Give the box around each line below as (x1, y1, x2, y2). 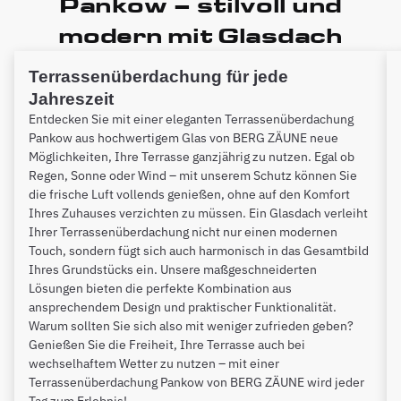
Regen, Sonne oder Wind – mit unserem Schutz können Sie (29, 166, 357, 183)
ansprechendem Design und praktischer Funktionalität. (29, 298, 337, 315)
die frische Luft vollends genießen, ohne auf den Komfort (29, 185, 350, 202)
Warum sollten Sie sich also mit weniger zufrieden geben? (29, 317, 354, 334)
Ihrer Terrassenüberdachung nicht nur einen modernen (29, 223, 337, 240)
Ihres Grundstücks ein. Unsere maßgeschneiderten (29, 260, 317, 277)
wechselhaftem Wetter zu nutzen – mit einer (29, 354, 279, 371)
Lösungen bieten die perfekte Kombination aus (29, 279, 292, 296)
